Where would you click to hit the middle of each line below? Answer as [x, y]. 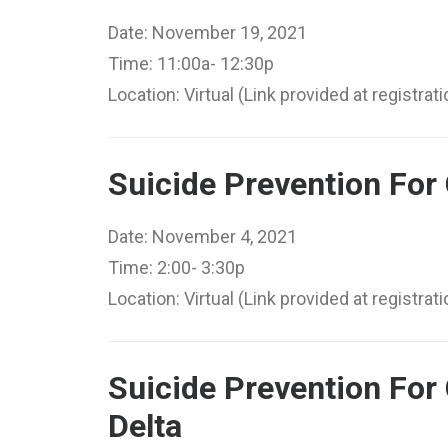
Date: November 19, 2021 [207, 32]
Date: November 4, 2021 [202, 236]
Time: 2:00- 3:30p [176, 267]
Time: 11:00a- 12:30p [191, 63]
